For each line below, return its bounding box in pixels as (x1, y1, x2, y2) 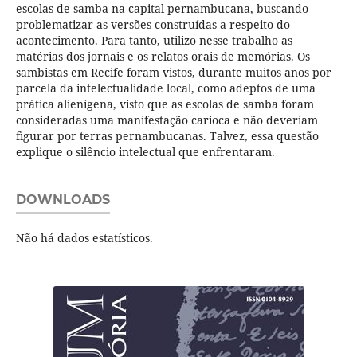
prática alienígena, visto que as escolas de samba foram (15, 96, 314, 112)
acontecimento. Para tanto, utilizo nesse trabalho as (15, 33, 292, 49)
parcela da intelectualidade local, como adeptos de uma (15, 80, 316, 96)
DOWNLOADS (15, 192, 110, 208)
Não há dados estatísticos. (15, 230, 153, 246)
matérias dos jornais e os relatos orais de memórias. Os (15, 49, 310, 65)
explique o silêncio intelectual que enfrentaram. (15, 144, 275, 160)
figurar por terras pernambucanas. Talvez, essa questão (15, 128, 319, 144)
